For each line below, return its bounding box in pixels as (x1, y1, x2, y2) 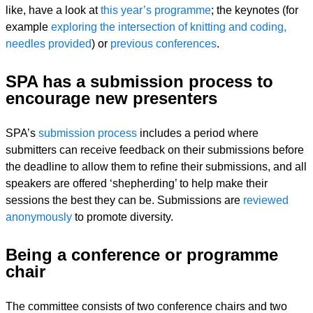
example (6, 21, 51, 33)
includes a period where (137, 127, 259, 139)
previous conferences (110, 38, 217, 50)
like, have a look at (6, 4, 101, 16)
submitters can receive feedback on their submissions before (6, 144, 304, 156)
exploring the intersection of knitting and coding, (51, 21, 286, 33)
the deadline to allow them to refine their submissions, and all (6, 161, 307, 173)
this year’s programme (101, 4, 211, 16)
